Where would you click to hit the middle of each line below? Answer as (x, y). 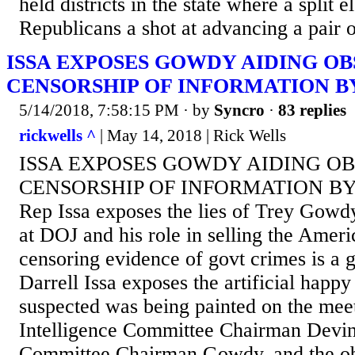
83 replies (312, 111)
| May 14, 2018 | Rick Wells (191, 135)
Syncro (239, 111)
